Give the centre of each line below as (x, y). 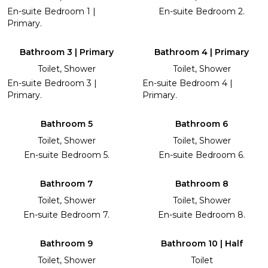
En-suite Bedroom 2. (202, 11)
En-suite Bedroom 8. (202, 214)
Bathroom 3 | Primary (66, 52)
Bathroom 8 (202, 183)
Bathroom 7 (66, 183)
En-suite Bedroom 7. (66, 214)
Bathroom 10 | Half (202, 243)
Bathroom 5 (66, 124)
